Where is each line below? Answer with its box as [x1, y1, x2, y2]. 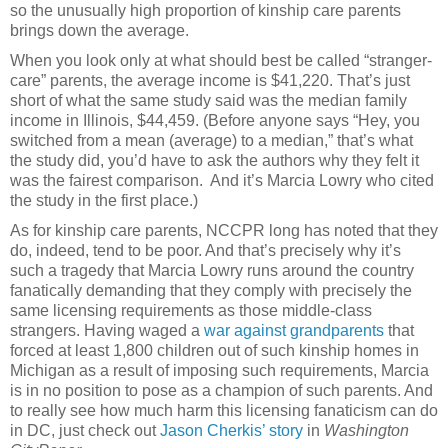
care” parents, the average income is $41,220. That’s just [10, 71, 410, 89]
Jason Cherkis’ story [160, 421, 303, 439]
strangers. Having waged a [10, 321, 204, 339]
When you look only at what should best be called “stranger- [10, 51, 432, 69]
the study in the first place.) [10, 191, 198, 209]
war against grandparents [204, 321, 384, 339]
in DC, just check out [10, 421, 160, 439]
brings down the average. [10, 21, 189, 39]
